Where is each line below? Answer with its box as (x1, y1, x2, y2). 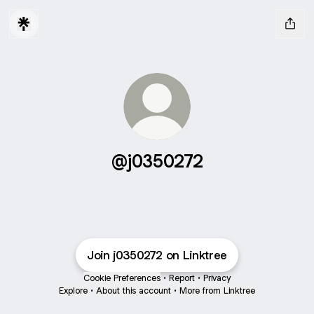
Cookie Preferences (83, 272, 161, 284)
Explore (59, 285, 88, 296)
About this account (96, 285, 171, 296)
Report (169, 272, 195, 284)
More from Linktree (179, 285, 255, 296)
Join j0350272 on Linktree (87, 247, 227, 263)
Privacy (203, 272, 231, 284)
